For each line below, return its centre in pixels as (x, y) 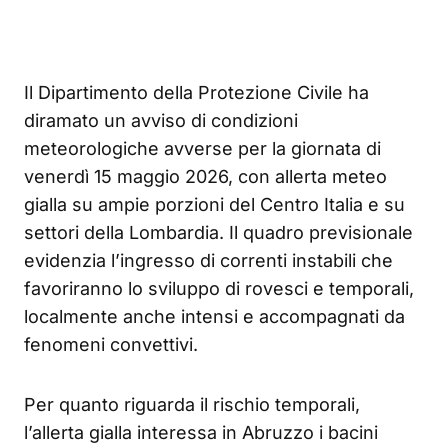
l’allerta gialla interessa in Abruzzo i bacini (201, 433)
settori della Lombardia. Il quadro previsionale (218, 233)
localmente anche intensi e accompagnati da (214, 317)
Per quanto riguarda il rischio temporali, (192, 405)
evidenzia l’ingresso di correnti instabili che (208, 261)
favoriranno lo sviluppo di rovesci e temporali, (219, 289)
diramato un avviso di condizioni (161, 121)
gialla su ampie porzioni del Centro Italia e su (214, 205)
